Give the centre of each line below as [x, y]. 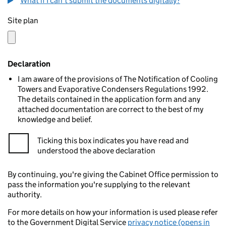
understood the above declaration [96, 151]
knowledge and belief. [55, 119]
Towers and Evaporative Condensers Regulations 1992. [113, 89]
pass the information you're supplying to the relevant [99, 184]
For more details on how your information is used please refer [113, 212]
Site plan [23, 20]
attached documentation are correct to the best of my [110, 109]
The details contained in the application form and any [109, 99]
